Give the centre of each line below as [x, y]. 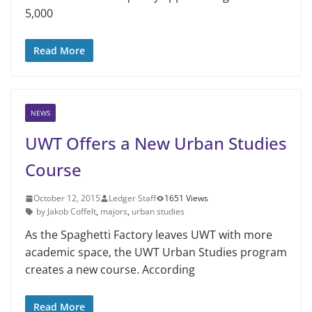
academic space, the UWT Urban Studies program [156, 252]
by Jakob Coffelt [66, 212]
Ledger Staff [132, 198]
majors [114, 212]
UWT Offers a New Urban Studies [156, 143]
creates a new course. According [110, 270]
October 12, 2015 [67, 198]
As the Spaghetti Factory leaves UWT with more [149, 235]
